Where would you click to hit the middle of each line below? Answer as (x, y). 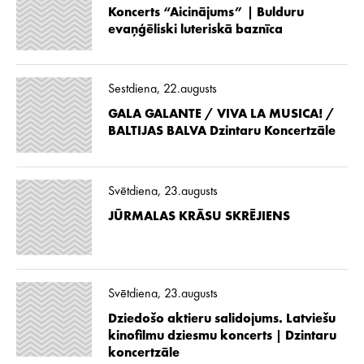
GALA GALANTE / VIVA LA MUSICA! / (221, 115)
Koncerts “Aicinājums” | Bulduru (206, 13)
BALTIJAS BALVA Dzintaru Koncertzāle (221, 132)
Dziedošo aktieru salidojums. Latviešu (221, 319)
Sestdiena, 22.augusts (162, 90)
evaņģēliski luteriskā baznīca (195, 30)
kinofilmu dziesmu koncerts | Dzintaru (222, 336)
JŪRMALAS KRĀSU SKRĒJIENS (199, 217)
